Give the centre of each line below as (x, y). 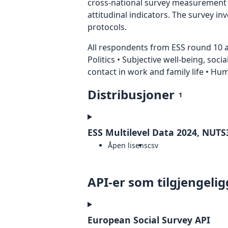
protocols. (107, 27)
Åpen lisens (128, 146)
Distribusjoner (131, 95)
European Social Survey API (149, 220)
